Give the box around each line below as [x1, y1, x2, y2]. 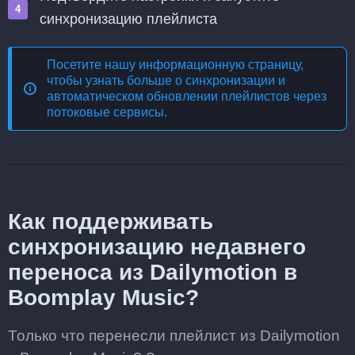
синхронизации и [185, 74, 285, 87]
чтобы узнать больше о [47, 74, 185, 87]
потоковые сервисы [47, 105, 164, 119]
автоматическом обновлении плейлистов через [47, 90, 326, 103]
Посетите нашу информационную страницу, [47, 58, 303, 71]
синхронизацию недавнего [8, 235, 306, 259]
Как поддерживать [8, 209, 213, 234]
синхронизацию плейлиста [40, 11, 217, 27]
